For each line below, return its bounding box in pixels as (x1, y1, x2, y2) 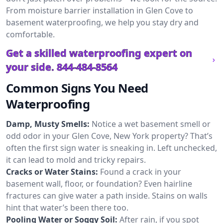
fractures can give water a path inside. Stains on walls (6, 190, 208, 201)
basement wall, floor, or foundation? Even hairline (6, 178, 192, 189)
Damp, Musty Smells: (6, 118, 90, 129)
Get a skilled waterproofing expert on (6, 46, 192, 60)
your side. (6, 60, 54, 74)
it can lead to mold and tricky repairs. (6, 154, 146, 165)
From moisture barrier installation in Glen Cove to (6, 5, 193, 16)
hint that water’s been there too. (6, 202, 128, 213)
